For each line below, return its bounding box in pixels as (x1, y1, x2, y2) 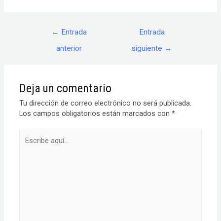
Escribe (19, 130, 43, 139)
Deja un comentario (19, 81, 112, 96)
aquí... (19, 140, 37, 149)
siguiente (131, 44, 164, 53)
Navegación (27, 23, 66, 33)
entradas (27, 44, 56, 53)
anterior (56, 44, 82, 53)
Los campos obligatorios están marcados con (19, 109, 172, 118)
